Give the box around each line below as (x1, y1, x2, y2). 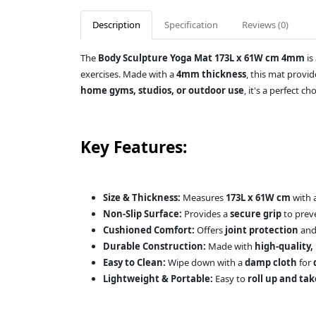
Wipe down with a (166, 256, 245, 269)
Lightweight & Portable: (103, 272, 213, 285)
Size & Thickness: (103, 191, 181, 204)
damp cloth (245, 256, 297, 269)
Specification (164, 18, 218, 31)
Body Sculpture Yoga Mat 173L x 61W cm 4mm (98, 51, 305, 64)
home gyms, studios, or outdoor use (80, 84, 244, 97)
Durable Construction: (103, 240, 206, 253)
